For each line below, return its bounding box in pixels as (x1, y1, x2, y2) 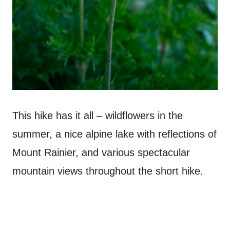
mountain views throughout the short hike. (12, 165, 206, 177)
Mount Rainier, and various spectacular (12, 147, 190, 159)
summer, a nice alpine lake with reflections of (12, 128, 217, 140)
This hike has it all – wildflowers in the (12, 110, 183, 122)
